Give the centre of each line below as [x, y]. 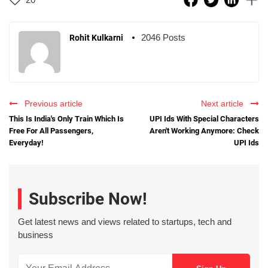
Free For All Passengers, [51, 130]
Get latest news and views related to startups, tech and [125, 222]
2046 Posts [163, 37]
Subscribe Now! [88, 199]
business [36, 235]
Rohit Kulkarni [96, 37]
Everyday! [26, 142]
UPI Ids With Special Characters [204, 118]
